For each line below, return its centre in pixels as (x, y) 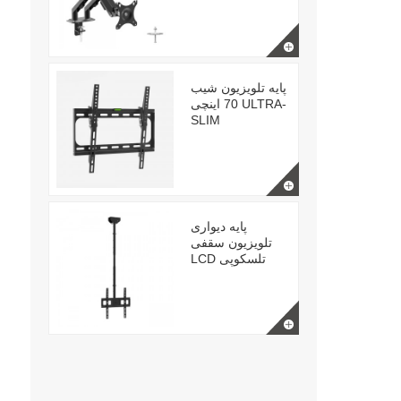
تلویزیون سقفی (231, 243)
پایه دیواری (218, 226)
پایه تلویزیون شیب (238, 88)
